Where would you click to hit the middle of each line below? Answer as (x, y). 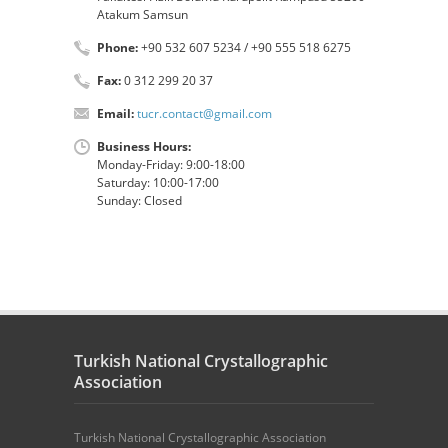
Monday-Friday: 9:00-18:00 (171, 164)
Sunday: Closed (139, 200)
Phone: (117, 47)
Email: (115, 113)
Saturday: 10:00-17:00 (158, 182)
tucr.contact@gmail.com (204, 113)
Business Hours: (144, 146)
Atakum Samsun (142, 14)
